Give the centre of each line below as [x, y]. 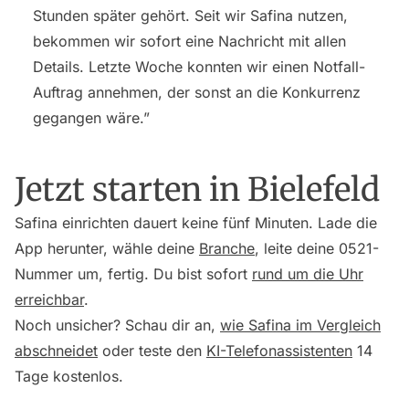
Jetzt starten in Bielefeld [197, 189]
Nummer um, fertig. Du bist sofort [133, 274]
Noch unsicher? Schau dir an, [117, 325]
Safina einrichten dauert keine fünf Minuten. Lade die [196, 223]
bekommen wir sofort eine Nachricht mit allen [189, 41]
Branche [227, 248]
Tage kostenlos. [69, 376]
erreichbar [49, 299]
